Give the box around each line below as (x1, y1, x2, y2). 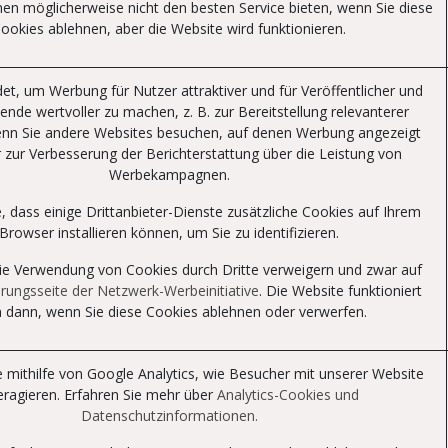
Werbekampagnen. (108, 165, 230, 184)
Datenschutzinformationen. (80, 406, 258, 425)
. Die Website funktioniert (258, 281, 422, 300)
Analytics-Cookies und (216, 385, 359, 404)
